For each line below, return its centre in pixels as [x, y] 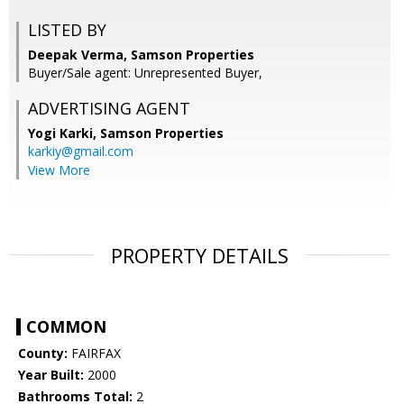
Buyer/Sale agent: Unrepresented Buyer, [145, 73]
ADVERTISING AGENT [109, 109]
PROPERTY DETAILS [200, 256]
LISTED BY [67, 30]
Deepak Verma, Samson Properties [141, 55]
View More [59, 170]
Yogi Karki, [64, 133]
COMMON [66, 327]
